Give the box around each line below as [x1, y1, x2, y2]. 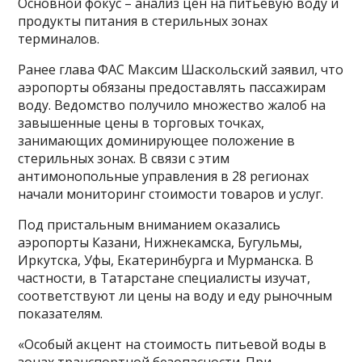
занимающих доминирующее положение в [18, 132, 296, 150]
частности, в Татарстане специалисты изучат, [18, 269, 311, 288]
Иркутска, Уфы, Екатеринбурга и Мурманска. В [18, 251, 314, 270]
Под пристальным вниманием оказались [18, 216, 281, 234]
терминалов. [18, 30, 100, 48]
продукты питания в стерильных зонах [18, 12, 268, 31]
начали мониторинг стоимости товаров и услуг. [18, 185, 324, 204]
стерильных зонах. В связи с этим [18, 149, 230, 168]
